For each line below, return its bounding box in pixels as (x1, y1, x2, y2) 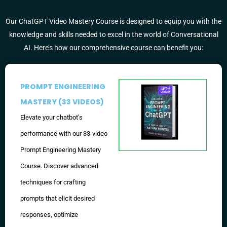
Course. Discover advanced (20, 162, 98, 170)
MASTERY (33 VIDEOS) (20, 96, 104, 107)
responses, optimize (20, 210, 78, 218)
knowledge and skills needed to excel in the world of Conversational (9, 30, 218, 39)
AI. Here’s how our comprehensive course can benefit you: (24, 44, 203, 52)
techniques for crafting (20, 178, 86, 186)
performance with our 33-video (20, 129, 107, 137)
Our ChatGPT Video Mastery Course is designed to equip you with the (6, 17, 221, 26)
